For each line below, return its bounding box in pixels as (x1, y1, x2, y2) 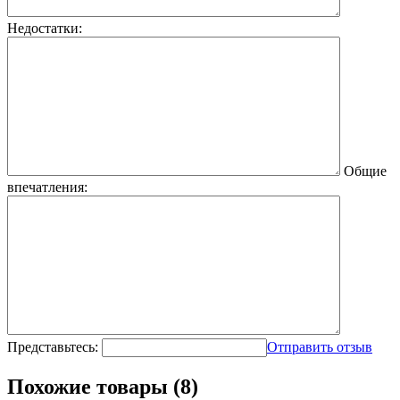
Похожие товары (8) (7, 374, 198, 398)
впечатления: (7, 179, 87, 195)
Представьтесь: (7, 338, 98, 354)
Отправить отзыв (267, 338, 372, 354)
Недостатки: (7, 20, 82, 36)
